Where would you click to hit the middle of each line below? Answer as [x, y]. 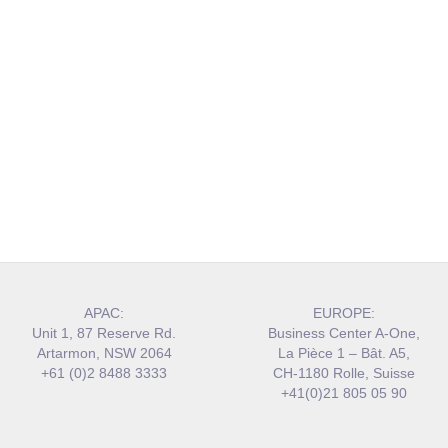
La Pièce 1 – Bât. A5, [344, 353]
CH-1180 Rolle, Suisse [344, 373]
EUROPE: [344, 313]
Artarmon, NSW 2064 [104, 353]
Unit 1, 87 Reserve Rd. [104, 333]
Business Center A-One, [344, 333]
